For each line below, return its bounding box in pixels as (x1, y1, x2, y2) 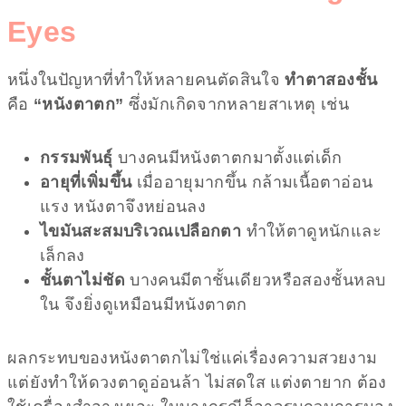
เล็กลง (40, 246, 85, 265)
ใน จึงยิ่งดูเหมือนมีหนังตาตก (40, 295, 247, 314)
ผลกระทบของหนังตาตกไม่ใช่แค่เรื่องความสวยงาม (7, 348, 378, 367)
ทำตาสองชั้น (285, 70, 378, 89)
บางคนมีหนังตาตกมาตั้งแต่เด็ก (112, 148, 343, 167)
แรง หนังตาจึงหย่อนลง (40, 197, 207, 216)
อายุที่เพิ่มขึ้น (40, 172, 132, 191)
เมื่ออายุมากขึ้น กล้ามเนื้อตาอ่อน (131, 172, 373, 191)
